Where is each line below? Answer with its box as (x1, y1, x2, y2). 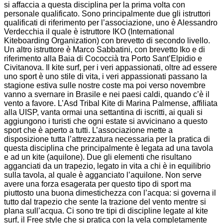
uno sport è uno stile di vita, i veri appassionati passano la (4, 72, 207, 81)
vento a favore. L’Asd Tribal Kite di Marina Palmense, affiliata (4, 99, 218, 108)
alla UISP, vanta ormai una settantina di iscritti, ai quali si (4, 108, 203, 116)
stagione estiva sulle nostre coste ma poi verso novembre (4, 81, 206, 90)
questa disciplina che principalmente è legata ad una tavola (4, 143, 213, 152)
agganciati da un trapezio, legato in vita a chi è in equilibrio (4, 161, 211, 170)
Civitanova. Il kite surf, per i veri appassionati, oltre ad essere (4, 63, 217, 72)
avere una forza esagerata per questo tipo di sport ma (4, 179, 191, 188)
